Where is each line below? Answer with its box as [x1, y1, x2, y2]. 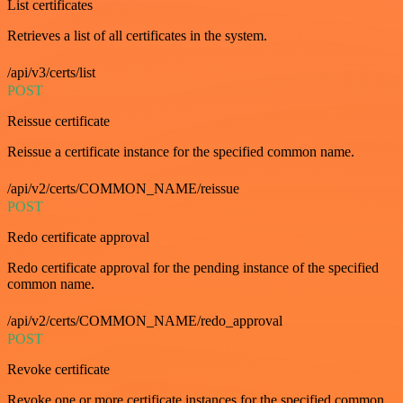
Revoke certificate [7, 362, 110, 378]
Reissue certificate [7, 113, 110, 130]
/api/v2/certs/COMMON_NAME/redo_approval [7, 313, 282, 329]
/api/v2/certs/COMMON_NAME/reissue [7, 181, 239, 197]
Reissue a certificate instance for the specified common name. [7, 144, 354, 160]
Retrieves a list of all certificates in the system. [7, 28, 267, 44]
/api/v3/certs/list [7, 65, 95, 81]
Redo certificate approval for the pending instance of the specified [7, 260, 379, 276]
